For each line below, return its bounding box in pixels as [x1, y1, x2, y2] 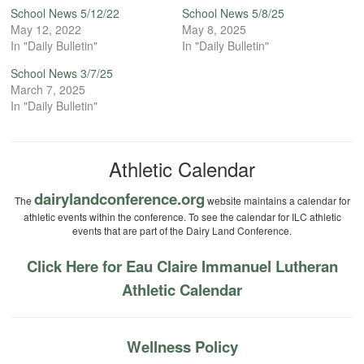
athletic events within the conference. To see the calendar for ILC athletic [23, 210, 341, 224]
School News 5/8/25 [182, 5, 284, 22]
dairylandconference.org [33, 188, 205, 210]
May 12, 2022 [11, 21, 82, 38]
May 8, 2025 [182, 21, 246, 38]
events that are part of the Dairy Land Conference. [72, 223, 292, 238]
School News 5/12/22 [11, 5, 120, 22]
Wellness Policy [126, 336, 238, 358]
